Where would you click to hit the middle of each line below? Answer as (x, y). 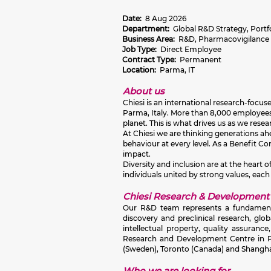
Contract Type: (151, 60)
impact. (137, 154)
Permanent (201, 60)
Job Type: (141, 49)
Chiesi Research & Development (196, 196)
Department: (148, 29)
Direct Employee (191, 49)
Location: (141, 70)
